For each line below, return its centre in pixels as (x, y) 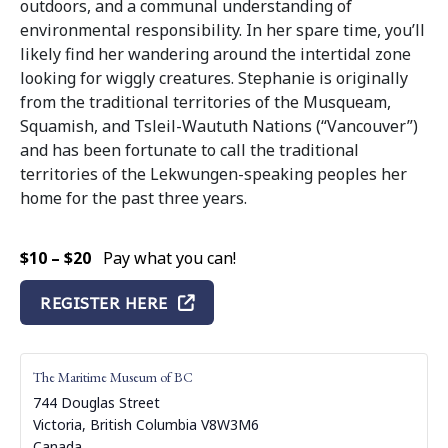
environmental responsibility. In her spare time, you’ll (222, 29)
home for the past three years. (135, 197)
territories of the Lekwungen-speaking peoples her (213, 173)
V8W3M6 (230, 424)
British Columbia (143, 424)
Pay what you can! (169, 257)
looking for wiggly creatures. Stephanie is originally (214, 77)
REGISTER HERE (104, 301)
